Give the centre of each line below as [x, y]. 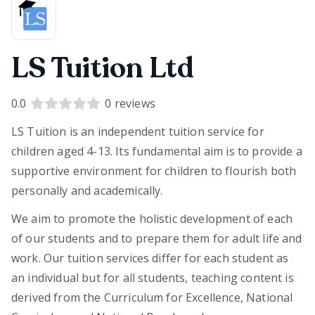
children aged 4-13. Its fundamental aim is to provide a [157, 151]
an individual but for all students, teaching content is [153, 278]
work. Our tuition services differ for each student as [150, 258]
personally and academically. [87, 191]
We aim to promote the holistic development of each [152, 219]
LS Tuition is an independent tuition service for [138, 131]
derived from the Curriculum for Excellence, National [152, 297]
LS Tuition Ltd [103, 68]
